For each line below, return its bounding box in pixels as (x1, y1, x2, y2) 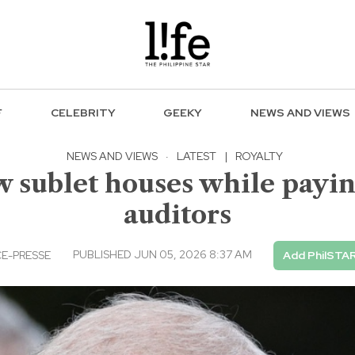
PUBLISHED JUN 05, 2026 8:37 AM (72, 246, 252, 261)
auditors (124, 198, 231, 230)
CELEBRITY (50, 105, 116, 120)
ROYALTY (235, 148, 283, 163)
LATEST (177, 148, 216, 163)
